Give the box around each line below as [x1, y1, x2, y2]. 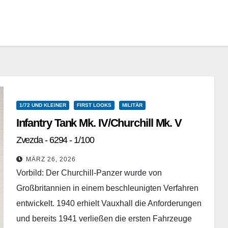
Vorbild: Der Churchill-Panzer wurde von [16, 168, 162, 178]
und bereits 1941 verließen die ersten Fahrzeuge [16, 214, 192, 223]
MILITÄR [122, 102, 142, 108]
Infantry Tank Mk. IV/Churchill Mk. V [16, 117, 182, 130]
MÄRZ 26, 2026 [25, 156, 76, 163]
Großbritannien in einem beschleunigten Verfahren [16, 184, 198, 193]
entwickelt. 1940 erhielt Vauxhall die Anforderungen [16, 199, 202, 208]
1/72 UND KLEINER [19, 102, 66, 108]
